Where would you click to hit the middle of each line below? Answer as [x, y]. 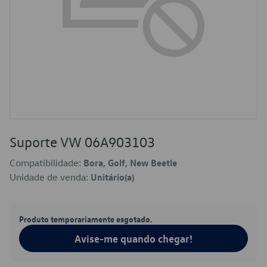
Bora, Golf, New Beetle [130, 163]
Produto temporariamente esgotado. [86, 219]
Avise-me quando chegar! [133, 238]
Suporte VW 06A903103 [82, 142]
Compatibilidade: [46, 163]
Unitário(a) [112, 177]
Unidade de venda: [50, 177]
